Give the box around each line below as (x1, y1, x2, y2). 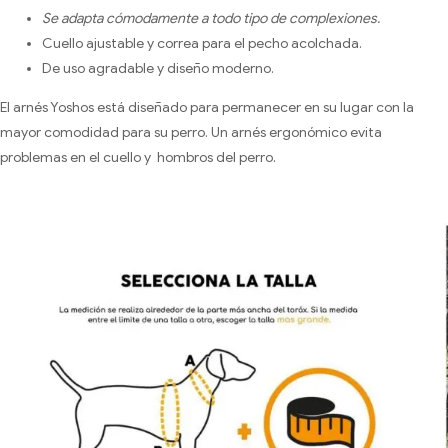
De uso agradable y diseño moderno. (42, 59, 274, 77)
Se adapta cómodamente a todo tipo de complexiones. (42, 9, 380, 27)
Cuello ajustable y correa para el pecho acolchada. (42, 34, 362, 52)
